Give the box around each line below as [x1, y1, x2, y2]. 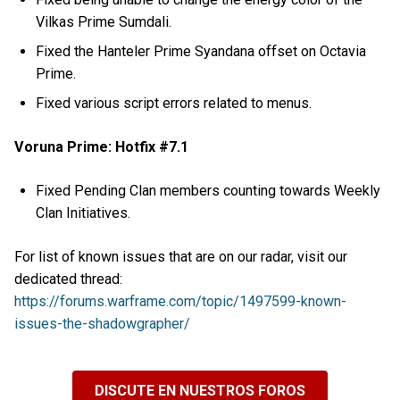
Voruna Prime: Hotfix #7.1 [14, 137, 188, 155]
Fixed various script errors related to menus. [36, 94, 312, 112]
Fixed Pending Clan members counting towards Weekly [36, 182, 381, 200]
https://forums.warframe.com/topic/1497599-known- [14, 293, 346, 311]
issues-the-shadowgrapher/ [14, 315, 190, 333]
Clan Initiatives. [36, 204, 131, 222]
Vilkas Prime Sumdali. [36, 12, 172, 30]
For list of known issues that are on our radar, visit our [14, 248, 347, 266]
